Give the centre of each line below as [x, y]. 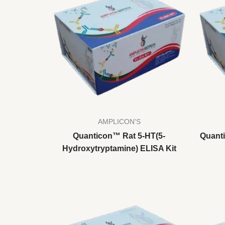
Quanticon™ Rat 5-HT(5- [119, 136]
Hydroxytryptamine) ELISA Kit [119, 149]
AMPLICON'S [119, 122]
